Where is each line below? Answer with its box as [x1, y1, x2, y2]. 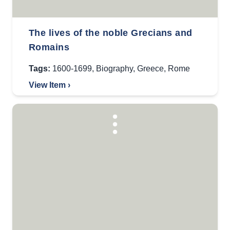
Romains [29, 42, 70, 52]
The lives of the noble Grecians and [29, 28, 193, 38]
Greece [137, 64, 164, 73]
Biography [96, 64, 133, 73]
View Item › [29, 81, 70, 89]
